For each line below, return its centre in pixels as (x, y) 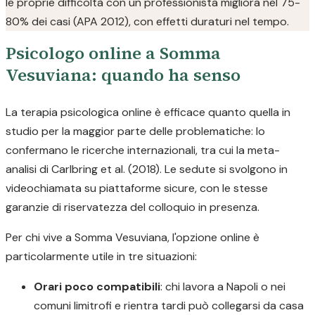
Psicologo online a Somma (113, 53)
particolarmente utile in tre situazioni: (101, 256)
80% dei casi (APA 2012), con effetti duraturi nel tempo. (147, 21)
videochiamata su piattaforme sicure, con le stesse (137, 188)
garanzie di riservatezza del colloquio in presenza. (133, 207)
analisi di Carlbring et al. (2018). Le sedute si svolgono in (147, 169)
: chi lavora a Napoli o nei (223, 287)
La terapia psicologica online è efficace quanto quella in (148, 112)
